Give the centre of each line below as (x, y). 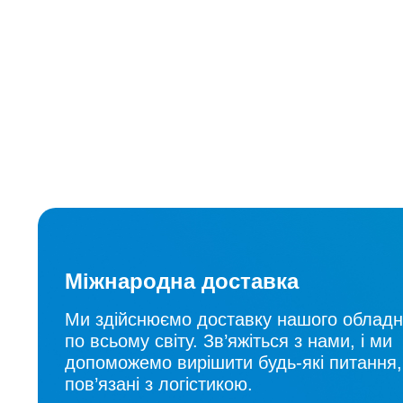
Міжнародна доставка (182, 281)
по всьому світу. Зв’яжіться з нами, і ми (228, 340)
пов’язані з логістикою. (159, 384)
